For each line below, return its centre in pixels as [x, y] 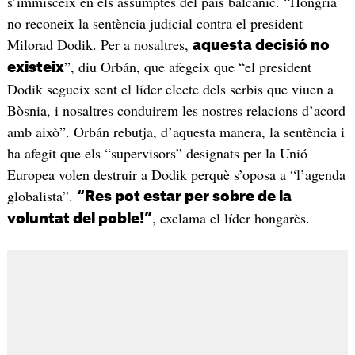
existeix [35, 67]
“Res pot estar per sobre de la [184, 196]
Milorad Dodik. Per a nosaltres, [99, 44]
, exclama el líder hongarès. [231, 218]
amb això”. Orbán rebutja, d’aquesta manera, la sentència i [176, 131]
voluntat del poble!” [79, 218]
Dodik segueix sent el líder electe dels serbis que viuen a [170, 88]
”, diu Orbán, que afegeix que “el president [187, 66]
